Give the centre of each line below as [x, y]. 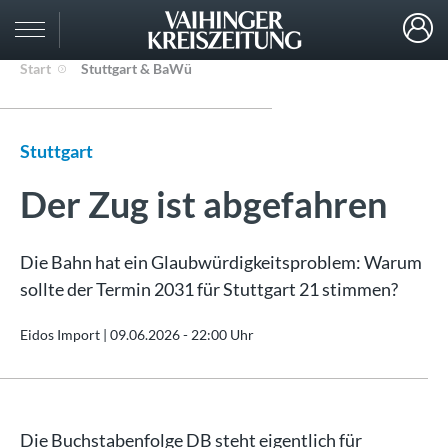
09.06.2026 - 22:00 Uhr [182, 334]
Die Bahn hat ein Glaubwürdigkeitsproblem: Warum [221, 262]
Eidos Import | [65, 334]
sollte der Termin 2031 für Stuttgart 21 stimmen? [209, 289]
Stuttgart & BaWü [136, 68]
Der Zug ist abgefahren [203, 204]
